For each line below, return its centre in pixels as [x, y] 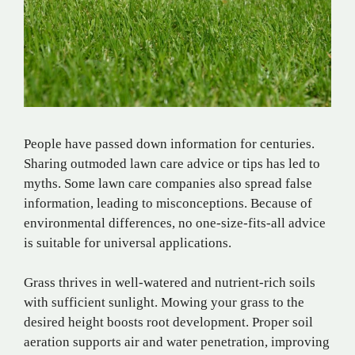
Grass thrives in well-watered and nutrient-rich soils [170, 283]
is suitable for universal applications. [128, 242]
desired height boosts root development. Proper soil [168, 323]
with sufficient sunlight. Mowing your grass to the [164, 303]
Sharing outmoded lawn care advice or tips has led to [172, 163]
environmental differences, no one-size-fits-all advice [175, 223]
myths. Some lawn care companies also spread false [168, 183]
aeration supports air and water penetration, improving [177, 342]
